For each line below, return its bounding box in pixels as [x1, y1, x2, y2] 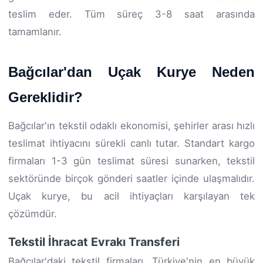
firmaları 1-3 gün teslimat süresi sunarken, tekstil [8, 154, 255, 167]
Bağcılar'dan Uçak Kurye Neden [8, 63, 255, 80]
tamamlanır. [8, 25, 62, 38]
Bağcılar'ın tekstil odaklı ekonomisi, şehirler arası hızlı [8, 119, 255, 131]
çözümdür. [8, 207, 57, 220]
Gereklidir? [8, 89, 83, 105]
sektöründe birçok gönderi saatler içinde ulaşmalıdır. [8, 172, 255, 184]
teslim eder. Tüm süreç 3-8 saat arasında [8, 8, 255, 20]
